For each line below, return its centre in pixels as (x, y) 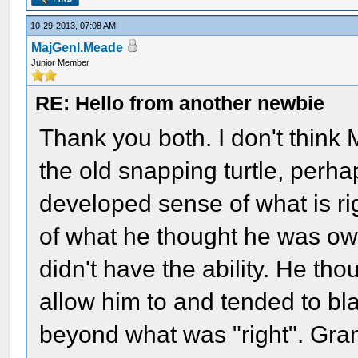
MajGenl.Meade (78, 48)
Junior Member (61, 62)
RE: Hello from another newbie (180, 103)
